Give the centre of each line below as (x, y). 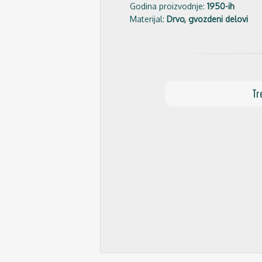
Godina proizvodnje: (168, 6)
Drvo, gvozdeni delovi (207, 19)
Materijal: (148, 19)
